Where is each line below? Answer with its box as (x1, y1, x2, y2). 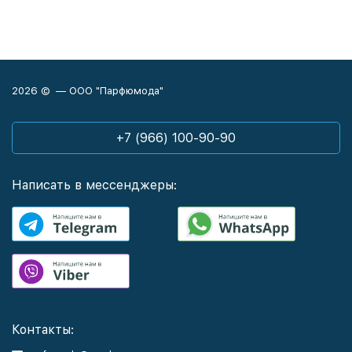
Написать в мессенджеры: (12, 178, 177, 192)
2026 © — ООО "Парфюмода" (12, 85, 163, 97)
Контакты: (12, 322, 74, 337)
